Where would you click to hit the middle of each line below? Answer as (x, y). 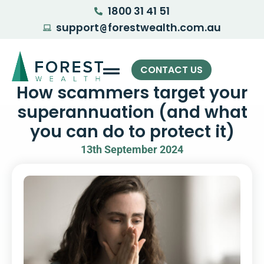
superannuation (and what (132, 112)
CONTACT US (172, 70)
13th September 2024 (132, 150)
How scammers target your (132, 93)
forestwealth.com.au (165, 28)
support (78, 28)
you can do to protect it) (132, 132)
